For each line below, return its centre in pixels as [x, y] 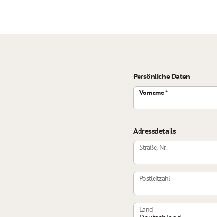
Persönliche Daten [162, 76]
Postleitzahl [155, 178]
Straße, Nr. [153, 147]
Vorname [153, 93]
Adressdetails [155, 131]
